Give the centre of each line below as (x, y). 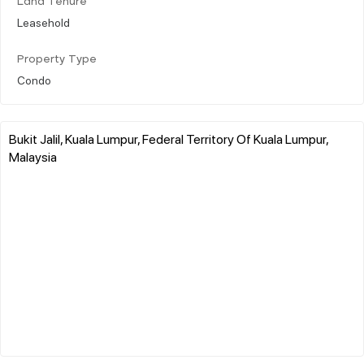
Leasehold (43, 22)
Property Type (57, 59)
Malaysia (33, 156)
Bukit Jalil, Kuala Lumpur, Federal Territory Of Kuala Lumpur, (169, 138)
